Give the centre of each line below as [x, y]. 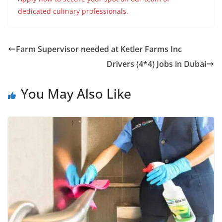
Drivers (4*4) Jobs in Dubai [156, 64]
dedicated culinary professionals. [73, 11]
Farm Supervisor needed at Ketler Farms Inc [99, 49]
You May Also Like [76, 94]
